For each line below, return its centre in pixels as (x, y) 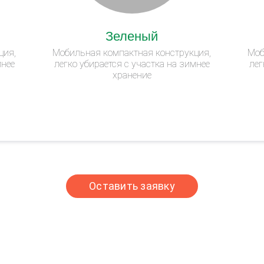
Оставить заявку (132, 186)
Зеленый (132, 35)
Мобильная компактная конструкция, (132, 52)
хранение (132, 75)
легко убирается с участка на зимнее (132, 64)
